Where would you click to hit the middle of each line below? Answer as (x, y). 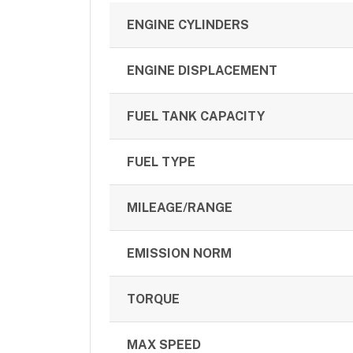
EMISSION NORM (180, 253)
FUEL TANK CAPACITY (196, 116)
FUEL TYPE (162, 162)
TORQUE (154, 299)
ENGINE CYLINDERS (188, 24)
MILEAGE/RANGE (180, 207)
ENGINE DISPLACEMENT (203, 70)
